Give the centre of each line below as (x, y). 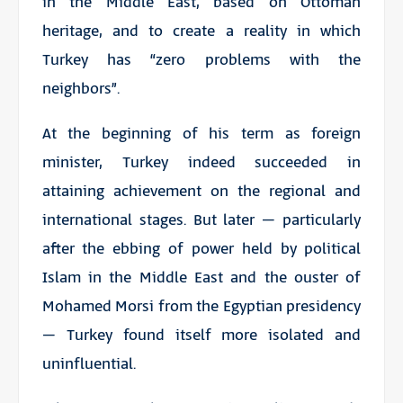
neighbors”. (81, 90)
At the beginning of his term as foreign (201, 134)
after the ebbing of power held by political (201, 250)
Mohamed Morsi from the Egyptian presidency (201, 307)
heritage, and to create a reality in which (201, 32)
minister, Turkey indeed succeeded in (201, 163)
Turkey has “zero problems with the (201, 61)
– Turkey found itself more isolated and (201, 336)
